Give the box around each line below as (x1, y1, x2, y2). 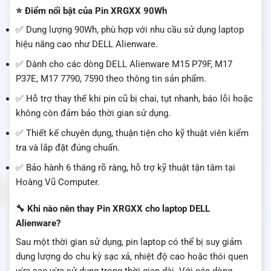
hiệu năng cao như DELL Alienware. (16, 39, 158, 50)
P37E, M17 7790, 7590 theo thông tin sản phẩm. (16, 73, 206, 85)
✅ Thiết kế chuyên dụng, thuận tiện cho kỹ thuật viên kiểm (16, 128, 249, 139)
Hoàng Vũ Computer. (16, 177, 100, 188)
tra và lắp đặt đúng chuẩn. (16, 142, 120, 154)
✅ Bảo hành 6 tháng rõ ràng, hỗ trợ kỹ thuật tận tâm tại (16, 162, 235, 174)
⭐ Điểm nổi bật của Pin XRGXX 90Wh (16, 5, 167, 16)
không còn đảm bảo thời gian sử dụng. (16, 108, 171, 119)
